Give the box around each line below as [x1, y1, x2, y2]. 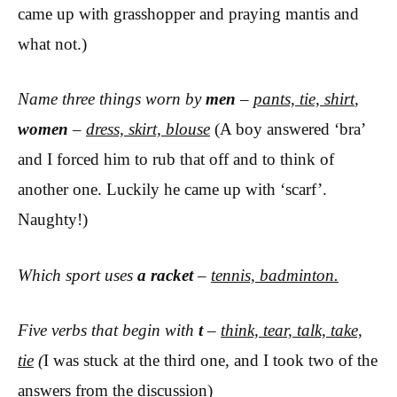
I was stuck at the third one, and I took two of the [43, 351, 378, 370]
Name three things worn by [18, 90, 206, 109]
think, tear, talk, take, [221, 321, 362, 340]
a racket [137, 265, 193, 284]
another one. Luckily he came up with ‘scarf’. [18, 180, 327, 199]
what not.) [18, 34, 87, 53]
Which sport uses [18, 265, 137, 284]
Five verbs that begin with [18, 321, 198, 340]
